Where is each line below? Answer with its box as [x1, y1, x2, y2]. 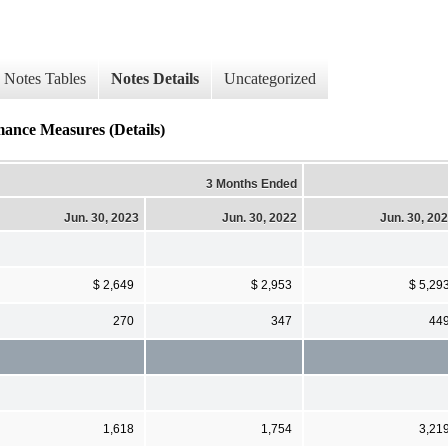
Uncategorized [224, 70, 316, 88]
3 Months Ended [206, 176, 297, 191]
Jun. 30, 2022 [222, 210, 297, 225]
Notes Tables [4, 70, 86, 88]
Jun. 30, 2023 [64, 210, 139, 225]
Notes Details [111, 70, 199, 88]
